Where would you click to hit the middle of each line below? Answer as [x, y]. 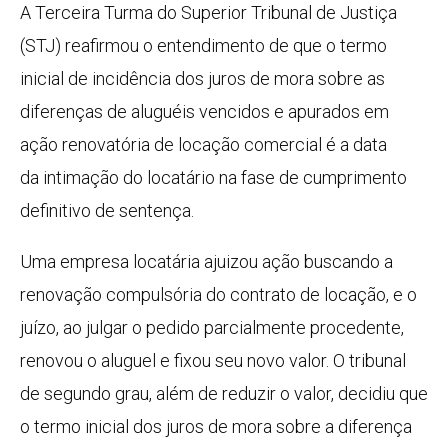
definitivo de [69, 211]
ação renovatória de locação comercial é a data [203, 145]
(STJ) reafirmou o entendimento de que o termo [203, 46]
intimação [81, 178]
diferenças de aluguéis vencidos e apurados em [204, 112]
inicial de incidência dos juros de [147, 79]
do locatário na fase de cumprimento [263, 178]
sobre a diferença [342, 427]
